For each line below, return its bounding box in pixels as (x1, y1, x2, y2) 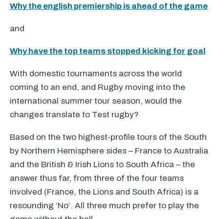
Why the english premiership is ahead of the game (10, 1, 208, 11)
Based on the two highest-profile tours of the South (10, 132, 207, 142)
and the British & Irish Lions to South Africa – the (10, 160, 195, 169)
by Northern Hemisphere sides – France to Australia (10, 146, 208, 155)
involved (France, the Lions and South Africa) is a (10, 187, 198, 197)
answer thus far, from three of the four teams (10, 174, 184, 183)
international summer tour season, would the (10, 96, 182, 106)
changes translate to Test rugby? (10, 110, 139, 119)
